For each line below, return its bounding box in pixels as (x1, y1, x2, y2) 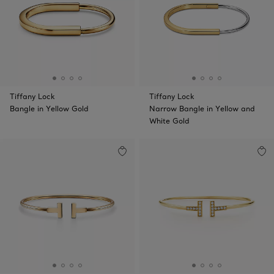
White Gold (149, 116, 190, 125)
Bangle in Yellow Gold (10, 104, 89, 113)
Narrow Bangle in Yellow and (149, 104, 255, 113)
